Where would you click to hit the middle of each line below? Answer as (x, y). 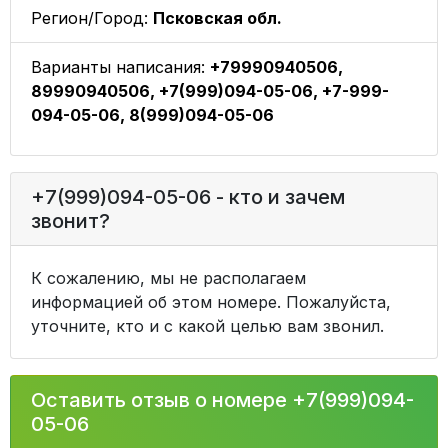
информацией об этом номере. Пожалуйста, (211, 302)
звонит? (70, 221)
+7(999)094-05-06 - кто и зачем (188, 197)
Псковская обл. (217, 18)
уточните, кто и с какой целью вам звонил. (207, 326)
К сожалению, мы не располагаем (168, 278)
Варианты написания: (120, 67)
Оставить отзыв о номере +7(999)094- (222, 400)
